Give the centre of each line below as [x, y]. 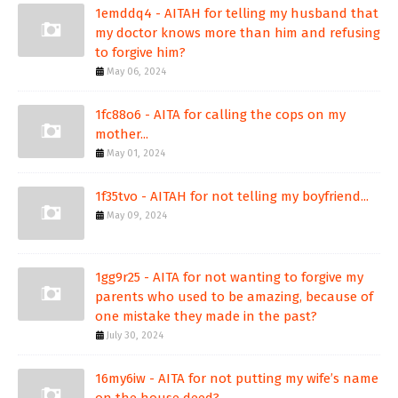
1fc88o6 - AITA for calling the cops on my [220, 115]
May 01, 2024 [136, 154]
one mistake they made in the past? [206, 317]
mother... [122, 135]
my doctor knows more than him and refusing [238, 33]
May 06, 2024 [136, 72]
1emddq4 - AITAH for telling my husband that [237, 14]
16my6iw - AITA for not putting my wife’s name [237, 379]
